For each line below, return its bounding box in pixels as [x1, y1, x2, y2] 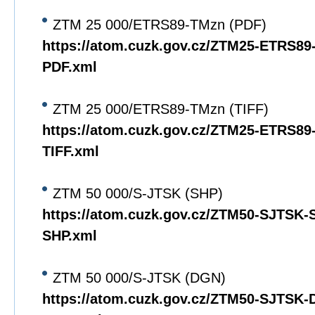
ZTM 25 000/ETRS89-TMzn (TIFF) [53, 101, 269, 117]
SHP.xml [42, 228, 97, 243]
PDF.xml [42, 59, 97, 75]
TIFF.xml [42, 143, 99, 159]
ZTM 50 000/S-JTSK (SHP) [53, 186, 223, 201]
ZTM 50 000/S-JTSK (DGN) [53, 270, 226, 285]
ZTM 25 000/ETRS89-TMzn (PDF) [53, 17, 266, 32]
